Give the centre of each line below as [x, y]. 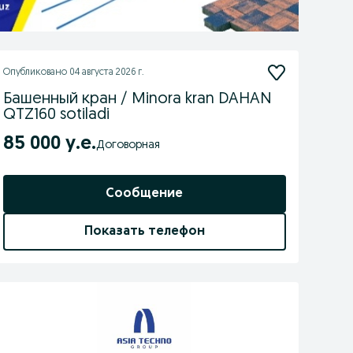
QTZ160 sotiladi [56, 115]
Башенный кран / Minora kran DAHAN [137, 99]
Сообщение [145, 194]
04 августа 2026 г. [106, 72]
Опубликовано [36, 72]
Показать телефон [144, 232]
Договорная [132, 145]
